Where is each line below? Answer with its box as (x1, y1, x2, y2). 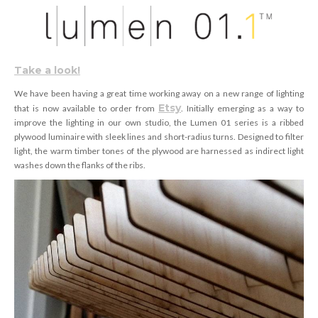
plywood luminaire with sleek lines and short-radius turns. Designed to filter (14, 131, 304, 142)
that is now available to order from (14, 102, 158, 114)
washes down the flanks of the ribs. (14, 159, 146, 170)
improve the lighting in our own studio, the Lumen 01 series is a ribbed (14, 116, 304, 128)
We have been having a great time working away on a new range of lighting (14, 87, 304, 99)
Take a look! (14, 63, 80, 77)
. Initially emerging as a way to (181, 102, 304, 114)
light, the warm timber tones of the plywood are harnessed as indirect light (14, 145, 304, 156)
